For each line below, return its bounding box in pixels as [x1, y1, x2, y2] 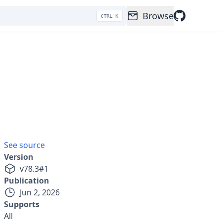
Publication [4, 175, 49, 186]
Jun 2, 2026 [20, 187, 60, 198]
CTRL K [101, 13, 118, 19]
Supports [4, 199, 39, 210]
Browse [143, 10, 174, 22]
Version [4, 151, 34, 162]
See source [4, 140, 45, 150]
